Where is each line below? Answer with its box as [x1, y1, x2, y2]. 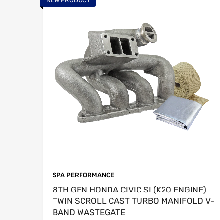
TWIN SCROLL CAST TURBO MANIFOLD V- [53, 195, 214, 206]
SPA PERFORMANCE [53, 171, 114, 179]
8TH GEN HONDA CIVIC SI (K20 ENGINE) [53, 184, 206, 194]
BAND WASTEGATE [53, 207, 125, 217]
